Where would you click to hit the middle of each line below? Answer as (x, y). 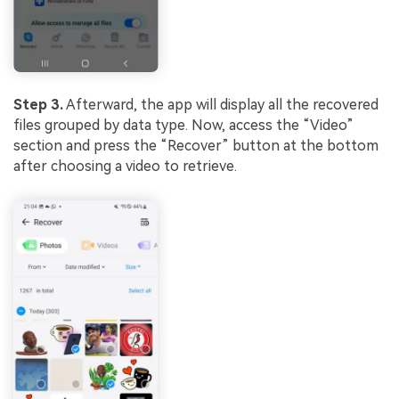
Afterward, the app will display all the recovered (221, 105)
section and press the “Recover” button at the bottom (196, 146)
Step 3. (38, 105)
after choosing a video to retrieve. (125, 167)
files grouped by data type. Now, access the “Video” (183, 126)
